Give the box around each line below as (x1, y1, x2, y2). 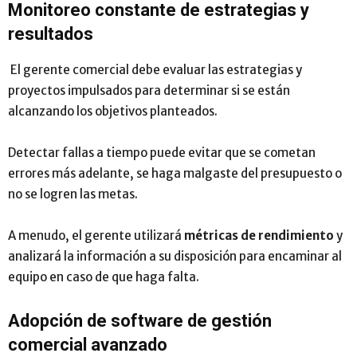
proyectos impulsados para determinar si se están (8, 82, 290, 98)
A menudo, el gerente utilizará (8, 227, 184, 243)
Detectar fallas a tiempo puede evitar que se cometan (8, 144, 316, 160)
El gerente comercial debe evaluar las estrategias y (8, 61, 302, 77)
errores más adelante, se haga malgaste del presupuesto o (8, 165, 342, 181)
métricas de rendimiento (184, 227, 334, 243)
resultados (8, 23, 93, 44)
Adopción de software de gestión (8, 310, 272, 331)
